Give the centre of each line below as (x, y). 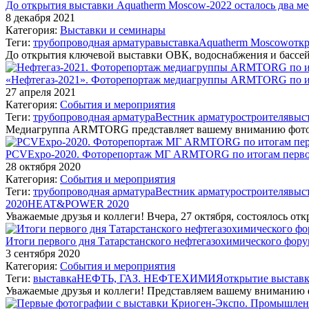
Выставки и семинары (113, 30)
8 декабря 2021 (40, 17)
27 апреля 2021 (41, 92)
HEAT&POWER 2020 (78, 203)
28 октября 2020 (43, 166)
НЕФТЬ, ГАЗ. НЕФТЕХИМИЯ (150, 278)
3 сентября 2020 (43, 253)
